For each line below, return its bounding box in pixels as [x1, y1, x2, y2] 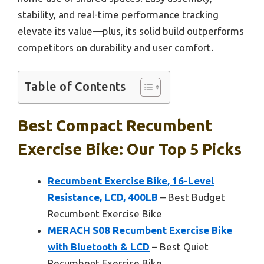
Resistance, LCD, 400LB [48, 192, 158, 203]
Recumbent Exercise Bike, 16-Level [48, 175, 214, 187]
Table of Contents [24, 80, 126, 94]
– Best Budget [158, 192, 225, 203]
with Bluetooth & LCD [48, 241, 150, 253]
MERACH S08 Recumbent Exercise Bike [48, 225, 232, 236]
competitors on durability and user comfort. [18, 41, 213, 53]
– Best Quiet [150, 241, 209, 253]
